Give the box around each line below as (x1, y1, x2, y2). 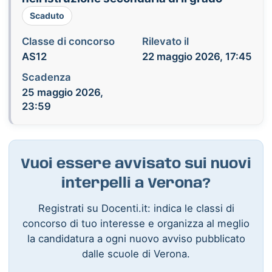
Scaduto (29, 10, 64, 21)
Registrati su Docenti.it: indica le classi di (38, 202, 234, 214)
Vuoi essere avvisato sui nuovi (21, 157, 251, 172)
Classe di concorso (21, 35, 115, 47)
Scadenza (21, 70, 71, 83)
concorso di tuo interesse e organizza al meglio (22, 217, 250, 229)
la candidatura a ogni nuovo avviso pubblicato (27, 232, 245, 245)
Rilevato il (141, 35, 189, 47)
